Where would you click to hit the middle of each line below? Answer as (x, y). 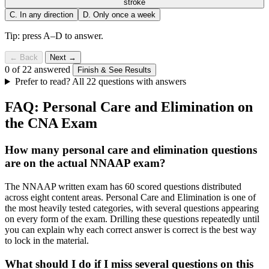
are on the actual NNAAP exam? (85, 163)
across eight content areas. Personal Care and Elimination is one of (130, 197)
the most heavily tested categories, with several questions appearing (132, 208)
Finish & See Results (114, 70)
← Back (24, 58)
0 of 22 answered (38, 70)
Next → (63, 58)
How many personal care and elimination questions (131, 150)
